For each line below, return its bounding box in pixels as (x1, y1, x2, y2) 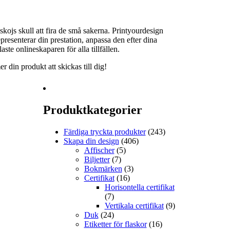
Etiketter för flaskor (84, 219, 147, 228)
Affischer (84, 145, 114, 155)
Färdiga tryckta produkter (63, 127, 146, 136)
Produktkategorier (43, 103, 142, 117)
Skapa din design (63, 136, 119, 145)
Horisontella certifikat (104, 182, 175, 191)
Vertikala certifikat (104, 201, 164, 210)
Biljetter (84, 155, 110, 164)
